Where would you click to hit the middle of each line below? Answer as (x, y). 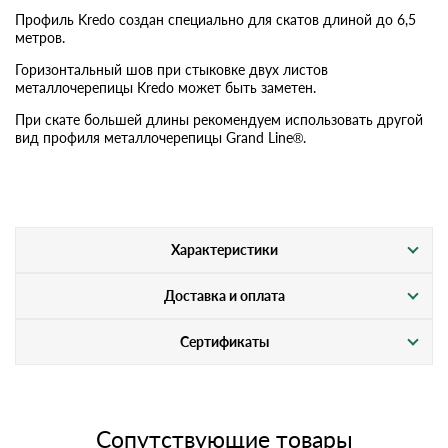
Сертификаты (224, 341)
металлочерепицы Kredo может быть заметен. (165, 87)
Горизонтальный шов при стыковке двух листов (171, 69)
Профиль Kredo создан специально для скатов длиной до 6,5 (215, 19)
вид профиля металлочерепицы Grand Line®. (160, 137)
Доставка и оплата (224, 295)
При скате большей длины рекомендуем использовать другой (219, 119)
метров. (40, 37)
